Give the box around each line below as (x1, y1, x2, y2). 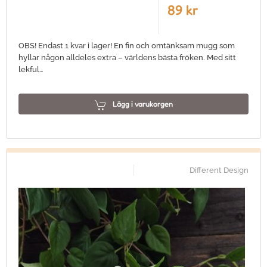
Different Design (190, 166, 249, 175)
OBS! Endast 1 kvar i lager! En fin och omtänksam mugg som (18, 41, 235, 50)
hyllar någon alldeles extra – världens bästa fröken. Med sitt (18, 53, 236, 62)
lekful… (18, 65, 44, 74)
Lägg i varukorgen (112, 99, 173, 108)
